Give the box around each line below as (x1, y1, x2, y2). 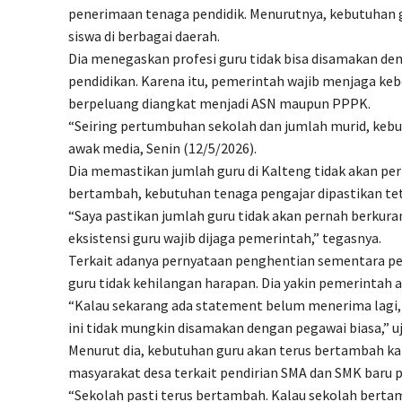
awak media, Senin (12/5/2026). (68, 139, 257, 158)
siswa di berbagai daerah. (68, 27, 220, 46)
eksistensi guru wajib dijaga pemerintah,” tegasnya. (68, 229, 381, 248)
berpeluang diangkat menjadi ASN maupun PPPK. (68, 94, 371, 113)
